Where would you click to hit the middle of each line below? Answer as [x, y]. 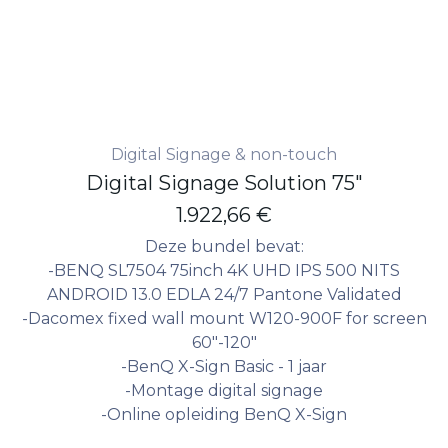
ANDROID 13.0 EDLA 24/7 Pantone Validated [224, 294]
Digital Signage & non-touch [224, 154]
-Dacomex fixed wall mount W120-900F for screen [224, 318]
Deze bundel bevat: [224, 246]
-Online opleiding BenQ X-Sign [224, 414]
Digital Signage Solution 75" [224, 182]
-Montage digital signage [224, 390]
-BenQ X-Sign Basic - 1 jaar [224, 366]
